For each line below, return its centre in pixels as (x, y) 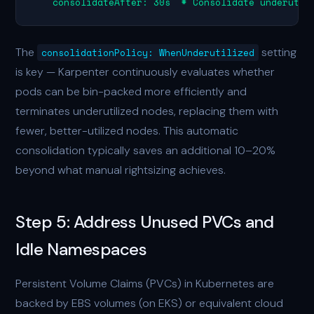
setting (278, 52)
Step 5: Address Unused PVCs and (145, 222)
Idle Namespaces (81, 249)
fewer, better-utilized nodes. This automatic (127, 131)
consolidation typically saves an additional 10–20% (146, 150)
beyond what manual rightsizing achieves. (121, 170)
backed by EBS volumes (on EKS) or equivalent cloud (150, 303)
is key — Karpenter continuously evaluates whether (145, 72)
